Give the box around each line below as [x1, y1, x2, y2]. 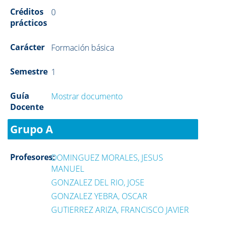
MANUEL [51, 163, 85, 174]
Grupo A [10, 122, 53, 136]
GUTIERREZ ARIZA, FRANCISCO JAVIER [51, 204, 190, 215]
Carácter [10, 42, 45, 53]
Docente [10, 101, 44, 112]
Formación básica [51, 42, 115, 53]
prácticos [10, 17, 47, 28]
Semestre [10, 66, 48, 77]
